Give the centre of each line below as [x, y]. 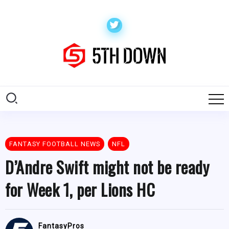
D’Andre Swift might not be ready [107, 167]
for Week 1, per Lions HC [80, 190]
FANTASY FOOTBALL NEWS [55, 144]
